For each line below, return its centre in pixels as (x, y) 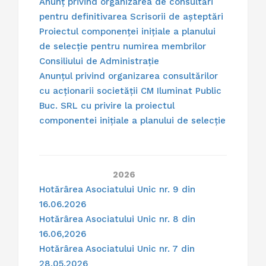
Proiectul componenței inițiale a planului (127, 32)
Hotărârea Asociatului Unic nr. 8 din (117, 219)
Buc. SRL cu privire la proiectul (107, 106)
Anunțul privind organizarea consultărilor (129, 76)
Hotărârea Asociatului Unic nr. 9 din (117, 190)
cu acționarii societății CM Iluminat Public (130, 91)
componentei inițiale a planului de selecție (132, 121)
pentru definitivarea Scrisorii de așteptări (131, 17)
